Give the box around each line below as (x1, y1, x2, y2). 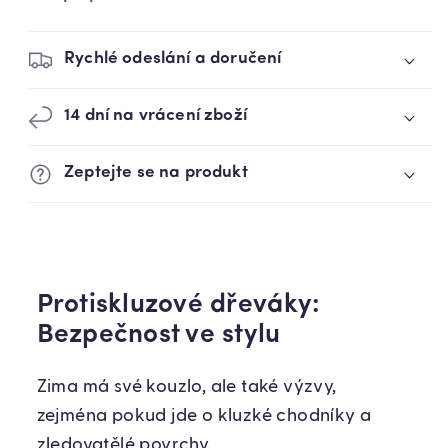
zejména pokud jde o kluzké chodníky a (36, 407, 372, 426)
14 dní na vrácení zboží (64, 106, 247, 124)
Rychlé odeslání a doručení (64, 49, 282, 67)
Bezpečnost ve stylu (36, 322, 281, 350)
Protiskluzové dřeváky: (36, 292, 321, 320)
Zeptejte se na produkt (64, 163, 248, 181)
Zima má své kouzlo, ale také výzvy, (36, 378, 337, 397)
